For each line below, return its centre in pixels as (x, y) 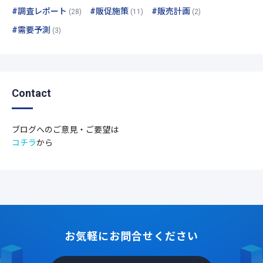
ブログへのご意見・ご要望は (65, 130)
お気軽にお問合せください (131, 237)
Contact (31, 93)
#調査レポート (39, 11)
